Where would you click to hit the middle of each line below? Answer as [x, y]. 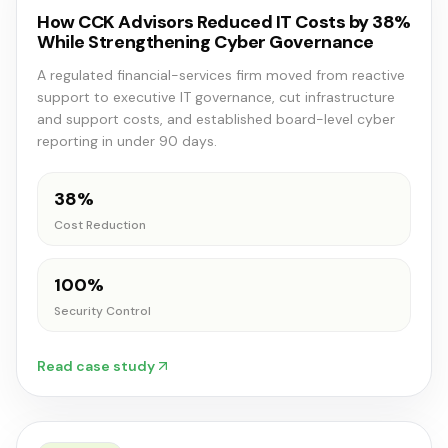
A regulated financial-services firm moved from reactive [221, 75]
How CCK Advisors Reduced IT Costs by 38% [224, 22]
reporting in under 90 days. [127, 141]
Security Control [102, 311]
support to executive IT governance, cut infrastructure [216, 97]
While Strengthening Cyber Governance [205, 42]
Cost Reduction [100, 225]
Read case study [96, 366]
